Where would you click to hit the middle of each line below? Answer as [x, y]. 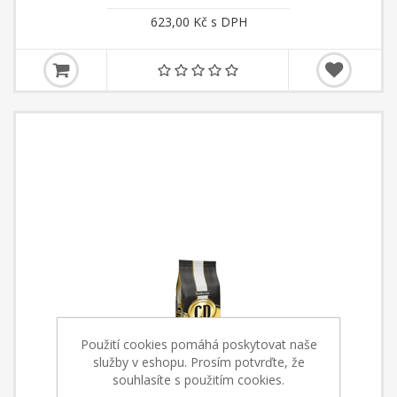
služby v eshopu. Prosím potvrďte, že [198, 362]
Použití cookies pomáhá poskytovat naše [198, 344]
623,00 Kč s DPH [198, 22]
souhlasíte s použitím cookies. [198, 380]
